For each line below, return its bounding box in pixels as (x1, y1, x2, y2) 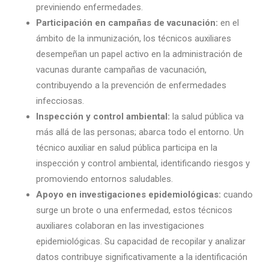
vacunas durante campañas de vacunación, (36, 64, 207, 75)
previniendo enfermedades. (36, 2, 145, 13)
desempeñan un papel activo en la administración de (36, 49, 243, 59)
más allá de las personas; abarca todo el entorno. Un (36, 127, 244, 138)
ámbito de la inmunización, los (36, 33, 158, 44)
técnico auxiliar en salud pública (36, 142, 160, 153)
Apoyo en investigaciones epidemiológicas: (36, 189, 223, 200)
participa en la (160, 142, 217, 153)
